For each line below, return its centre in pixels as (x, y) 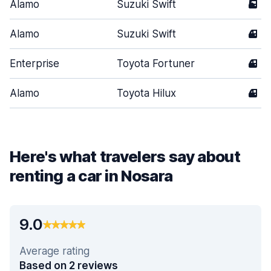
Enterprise (34, 64)
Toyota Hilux (146, 93)
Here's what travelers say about (125, 156)
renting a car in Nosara (91, 176)
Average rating (54, 251)
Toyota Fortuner (156, 64)
